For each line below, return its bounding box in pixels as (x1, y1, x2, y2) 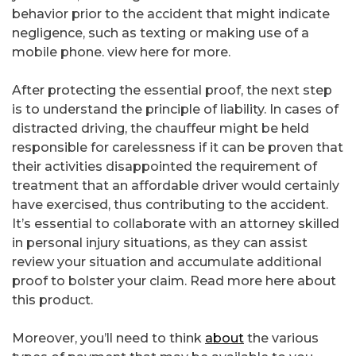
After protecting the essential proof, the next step (12, 83, 332, 99)
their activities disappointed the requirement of (12, 159, 317, 175)
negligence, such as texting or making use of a (12, 25, 309, 41)
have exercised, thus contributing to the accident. (12, 197, 328, 213)
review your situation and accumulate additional (12, 254, 322, 270)
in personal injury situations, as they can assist (12, 235, 308, 251)
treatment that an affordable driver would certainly (12, 178, 339, 194)
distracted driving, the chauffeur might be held (12, 121, 309, 137)
